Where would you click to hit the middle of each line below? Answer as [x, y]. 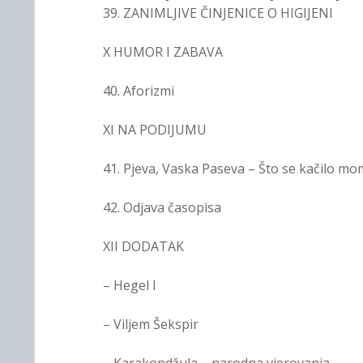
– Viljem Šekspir [150, 324]
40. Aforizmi [138, 91]
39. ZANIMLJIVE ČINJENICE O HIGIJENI [218, 13]
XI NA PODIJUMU [154, 130]
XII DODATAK [143, 246]
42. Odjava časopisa [162, 207]
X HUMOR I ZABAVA [162, 52]
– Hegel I [129, 285]
